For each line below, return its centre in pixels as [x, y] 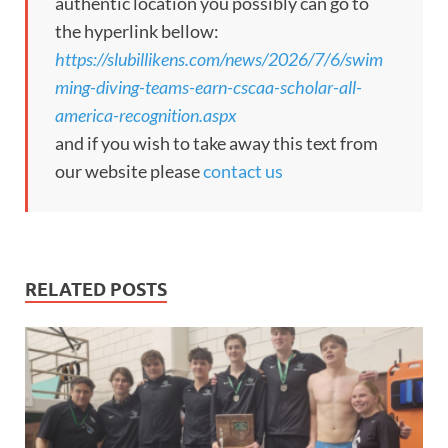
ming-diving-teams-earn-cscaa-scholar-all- [208, 86]
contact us [243, 170]
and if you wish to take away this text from [216, 142]
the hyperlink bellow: [137, 30]
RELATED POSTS [96, 289]
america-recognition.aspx [145, 114]
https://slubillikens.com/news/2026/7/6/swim [219, 58]
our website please [129, 170]
